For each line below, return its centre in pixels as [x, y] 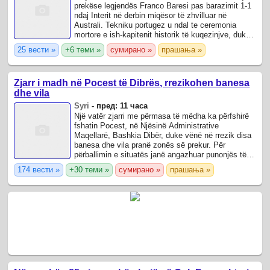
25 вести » [37, 49]
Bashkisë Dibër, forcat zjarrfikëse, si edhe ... [152, 164]
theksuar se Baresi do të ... [122, 44]
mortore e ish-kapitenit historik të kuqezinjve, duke [162, 34]
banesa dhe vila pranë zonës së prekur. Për [150, 145]
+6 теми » [83, 49]
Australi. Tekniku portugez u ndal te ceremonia [155, 25]
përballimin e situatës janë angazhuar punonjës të [161, 154]
